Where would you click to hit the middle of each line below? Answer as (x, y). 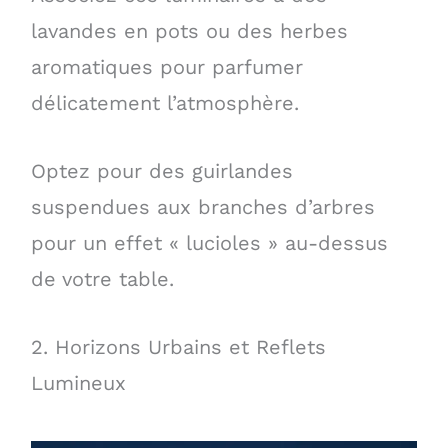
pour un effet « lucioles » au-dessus (209, 242)
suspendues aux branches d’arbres (202, 206)
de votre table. (102, 278)
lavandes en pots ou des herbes (189, 30)
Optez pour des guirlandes (161, 170)
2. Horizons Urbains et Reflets (178, 346)
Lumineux (78, 382)
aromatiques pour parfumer (166, 66)
